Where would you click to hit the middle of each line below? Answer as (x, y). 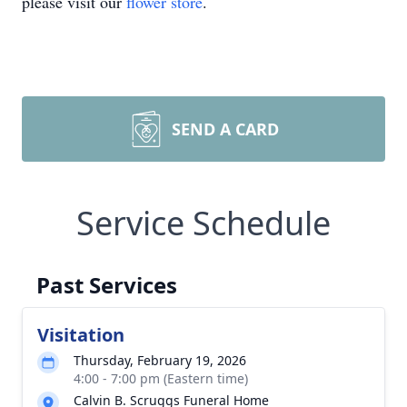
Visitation (81, 335)
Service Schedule (203, 223)
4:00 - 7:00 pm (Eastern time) (161, 378)
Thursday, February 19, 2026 (160, 360)
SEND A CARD (225, 129)
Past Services (107, 285)
